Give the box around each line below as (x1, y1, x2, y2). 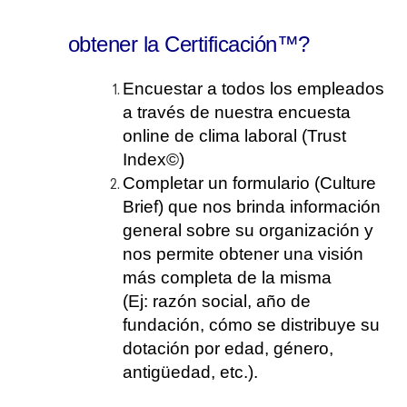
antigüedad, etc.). (123, 362, 258, 382)
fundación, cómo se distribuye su (123, 315, 380, 334)
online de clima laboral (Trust (123, 126, 346, 145)
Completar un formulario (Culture (123, 174, 376, 193)
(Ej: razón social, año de (123, 292, 311, 311)
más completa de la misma (123, 268, 332, 287)
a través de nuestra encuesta (123, 103, 351, 122)
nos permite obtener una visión (123, 244, 363, 263)
